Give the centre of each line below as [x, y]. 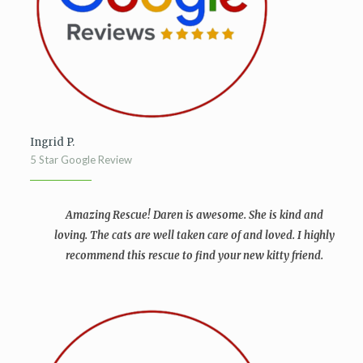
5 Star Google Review [81, 160]
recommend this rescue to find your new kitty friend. [195, 256]
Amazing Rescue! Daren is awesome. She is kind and [195, 215]
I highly [316, 235]
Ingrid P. [52, 142]
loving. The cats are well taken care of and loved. [175, 235]
